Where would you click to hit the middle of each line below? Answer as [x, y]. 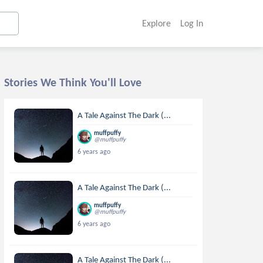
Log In [191, 23]
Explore [156, 23]
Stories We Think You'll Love [73, 82]
